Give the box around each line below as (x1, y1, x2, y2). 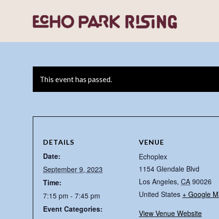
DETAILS (43, 138, 74, 146)
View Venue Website (139, 208, 202, 218)
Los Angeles (139, 176, 177, 186)
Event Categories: (43, 204, 103, 214)
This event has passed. (40, 75, 112, 84)
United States (139, 189, 180, 199)
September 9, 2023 (43, 164, 103, 174)
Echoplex (139, 152, 167, 161)
